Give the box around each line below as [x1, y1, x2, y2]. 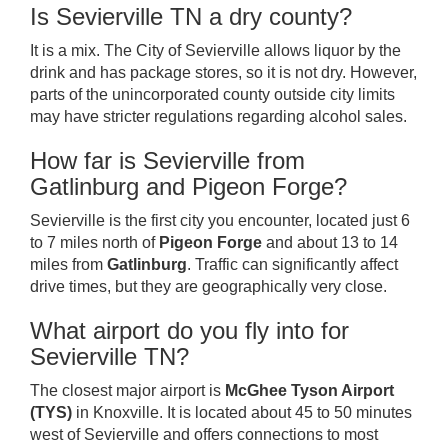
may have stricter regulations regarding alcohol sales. [30, 108, 407, 125]
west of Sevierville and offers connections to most [30, 426, 378, 443]
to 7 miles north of [30, 234, 159, 251]
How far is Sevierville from [30, 147, 305, 174]
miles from [30, 256, 107, 273]
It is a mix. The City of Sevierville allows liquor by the [30, 42, 401, 59]
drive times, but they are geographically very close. [30, 278, 387, 295]
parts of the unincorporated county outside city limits [30, 86, 395, 103]
